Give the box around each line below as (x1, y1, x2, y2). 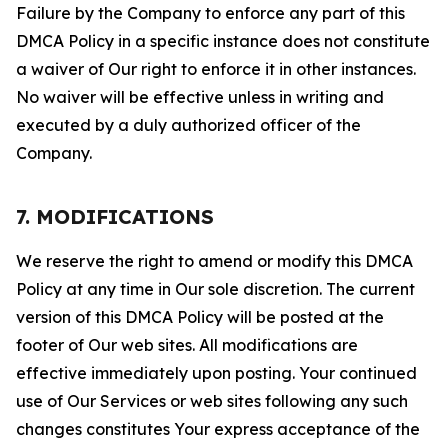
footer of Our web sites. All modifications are (16, 335, 358, 355)
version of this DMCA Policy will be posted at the (16, 307, 384, 327)
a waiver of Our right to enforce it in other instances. (16, 59, 416, 79)
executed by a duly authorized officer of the (16, 115, 361, 135)
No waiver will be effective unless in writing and (16, 87, 384, 107)
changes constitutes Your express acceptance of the (16, 419, 420, 439)
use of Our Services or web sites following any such (16, 391, 408, 411)
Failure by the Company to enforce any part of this (16, 3, 405, 23)
